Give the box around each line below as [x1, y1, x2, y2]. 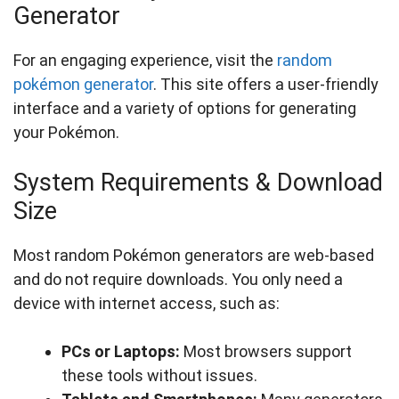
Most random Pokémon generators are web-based [13, 246, 374, 265]
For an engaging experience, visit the [13, 51, 277, 70]
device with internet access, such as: [13, 294, 280, 313]
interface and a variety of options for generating [13, 99, 356, 118]
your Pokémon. [13, 123, 119, 142]
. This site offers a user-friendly [153, 75, 379, 94]
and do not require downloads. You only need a [13, 270, 343, 289]
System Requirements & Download [13, 168, 383, 198]
